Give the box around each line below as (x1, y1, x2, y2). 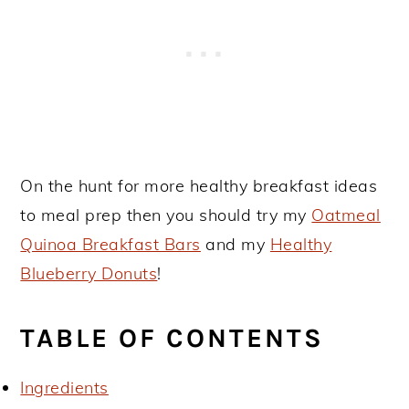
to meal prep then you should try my (20, 204, 312, 225)
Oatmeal (311, 204, 381, 225)
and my (200, 234, 270, 255)
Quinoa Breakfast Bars (20, 234, 201, 255)
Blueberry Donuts (20, 263, 158, 284)
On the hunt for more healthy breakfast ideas (20, 175, 378, 196)
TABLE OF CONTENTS (20, 322, 325, 353)
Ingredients (20, 377, 109, 398)
